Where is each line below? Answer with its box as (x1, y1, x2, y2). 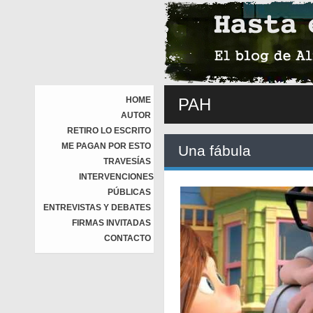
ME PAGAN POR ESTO (61, 141, 151, 151)
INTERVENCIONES (79, 172, 154, 182)
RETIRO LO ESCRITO (67, 126, 151, 136)
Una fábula (178, 143, 251, 159)
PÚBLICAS (108, 187, 151, 197)
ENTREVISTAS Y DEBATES (43, 203, 151, 212)
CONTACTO (104, 233, 151, 243)
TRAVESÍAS (103, 156, 151, 166)
